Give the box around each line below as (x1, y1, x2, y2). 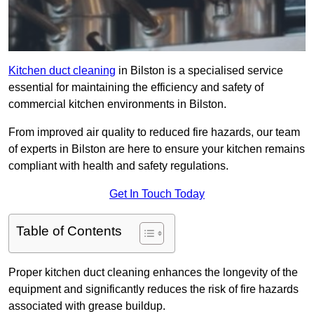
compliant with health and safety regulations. (8, 160, 228, 172)
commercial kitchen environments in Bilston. (8, 98, 226, 111)
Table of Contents (16, 224, 122, 239)
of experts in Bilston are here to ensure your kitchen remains (8, 143, 305, 156)
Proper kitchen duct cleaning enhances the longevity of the (8, 266, 298, 279)
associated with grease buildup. (8, 300, 165, 313)
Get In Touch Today (109, 188, 205, 200)
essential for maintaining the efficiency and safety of (8, 81, 264, 94)
